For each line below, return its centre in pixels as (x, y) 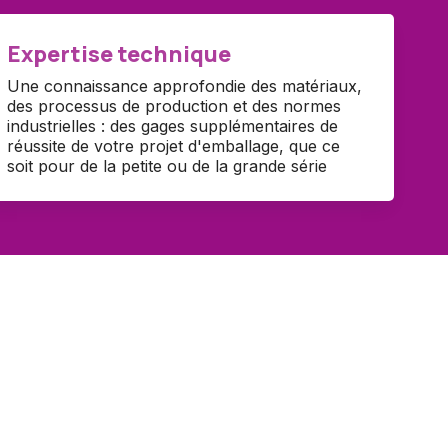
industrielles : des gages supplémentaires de (172, 126)
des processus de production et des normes (173, 106)
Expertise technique (118, 53)
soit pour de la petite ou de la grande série (166, 166)
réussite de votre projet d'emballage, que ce (173, 146)
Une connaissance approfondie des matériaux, (184, 86)
